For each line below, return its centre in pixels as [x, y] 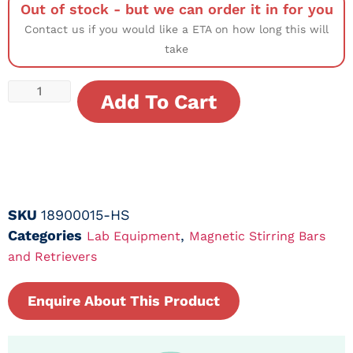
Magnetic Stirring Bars [257, 236]
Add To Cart [159, 102]
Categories [45, 236]
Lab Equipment [134, 236]
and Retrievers [52, 257]
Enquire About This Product [124, 301]
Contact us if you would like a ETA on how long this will [176, 29]
